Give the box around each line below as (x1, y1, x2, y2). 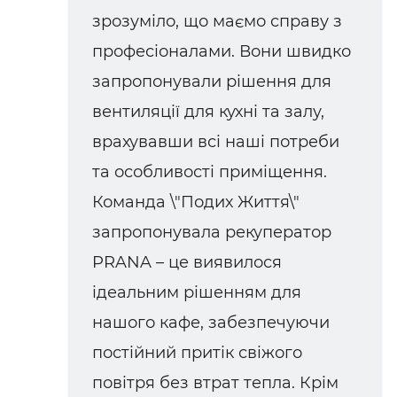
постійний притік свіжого (92, 343, 302, 363)
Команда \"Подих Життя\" (92, 192, 300, 213)
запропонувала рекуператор (92, 222, 331, 243)
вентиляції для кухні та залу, (92, 102, 324, 122)
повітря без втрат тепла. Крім (92, 373, 339, 393)
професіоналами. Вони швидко (92, 42, 351, 62)
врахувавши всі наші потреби (92, 132, 339, 152)
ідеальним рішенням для (92, 283, 301, 303)
